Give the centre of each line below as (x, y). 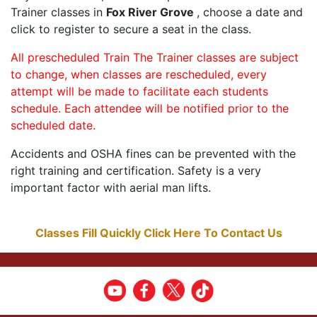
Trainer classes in (58, 12)
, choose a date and (250, 12)
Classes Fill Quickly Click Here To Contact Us (158, 233)
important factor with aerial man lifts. (111, 188)
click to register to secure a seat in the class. (131, 29)
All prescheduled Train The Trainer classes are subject (155, 58)
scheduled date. (53, 126)
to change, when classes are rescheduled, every (139, 75)
